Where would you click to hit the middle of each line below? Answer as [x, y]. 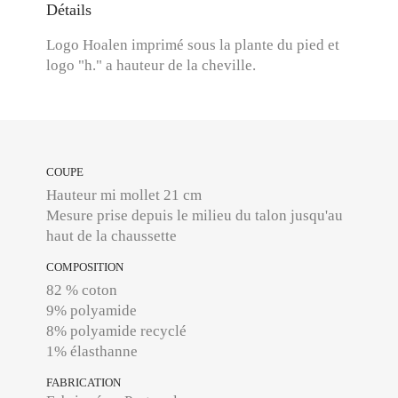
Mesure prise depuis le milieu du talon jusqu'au [195, 215]
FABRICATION [84, 382]
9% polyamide [92, 310]
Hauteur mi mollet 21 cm [124, 195]
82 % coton [82, 290]
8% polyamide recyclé [117, 331]
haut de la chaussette [112, 236]
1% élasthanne [92, 351]
